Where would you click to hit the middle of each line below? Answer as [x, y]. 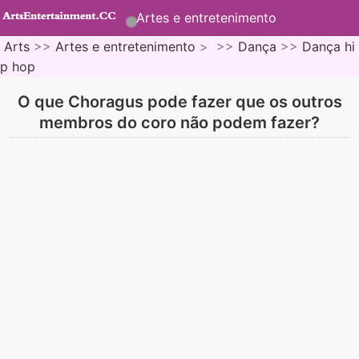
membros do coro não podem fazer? [179, 123]
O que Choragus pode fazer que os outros [179, 102]
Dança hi [329, 46]
